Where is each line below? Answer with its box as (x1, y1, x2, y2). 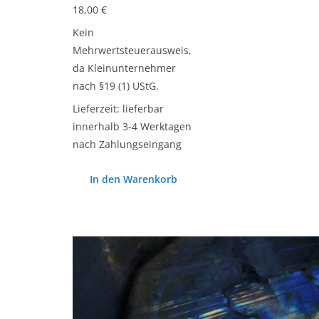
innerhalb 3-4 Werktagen (73, 120, 192, 134)
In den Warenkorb (90, 172, 178, 187)
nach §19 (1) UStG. (73, 79, 159, 93)
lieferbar (122, 102, 164, 116)
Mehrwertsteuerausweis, (73, 43, 192, 58)
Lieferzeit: (73, 102, 122, 116)
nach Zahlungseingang (73, 137, 182, 152)
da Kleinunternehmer (73, 61, 176, 75)
